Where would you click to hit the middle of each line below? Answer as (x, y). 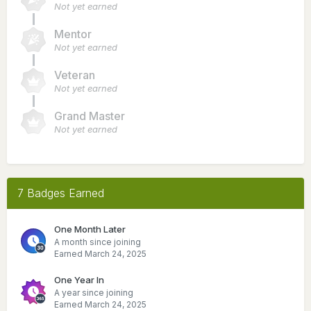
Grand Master (90, 116)
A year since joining (94, 292)
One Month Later (90, 229)
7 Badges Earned (61, 193)
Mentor (73, 34)
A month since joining (98, 242)
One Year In (79, 279)
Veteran (75, 75)
